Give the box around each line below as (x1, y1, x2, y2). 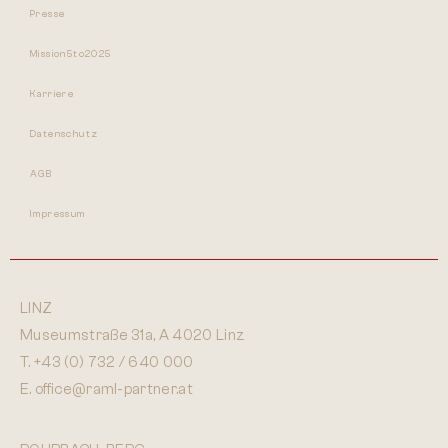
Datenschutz (30, 127, 99, 140)
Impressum (30, 207, 86, 220)
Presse (30, 7, 66, 20)
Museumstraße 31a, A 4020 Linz (20, 326, 246, 344)
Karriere (30, 87, 75, 100)
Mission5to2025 (30, 47, 112, 60)
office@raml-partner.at (34, 380, 194, 398)
